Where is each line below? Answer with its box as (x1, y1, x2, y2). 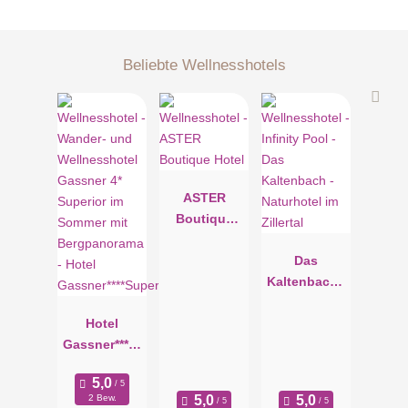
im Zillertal (273, 316, 339, 331)
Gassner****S (63, 337, 141, 352)
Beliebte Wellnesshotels (122, 55, 286, 74)
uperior (79, 358, 125, 373)
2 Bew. (87, 393, 117, 403)
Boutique (175, 211, 233, 227)
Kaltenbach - (266, 274, 346, 290)
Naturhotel (273, 295, 339, 311)
